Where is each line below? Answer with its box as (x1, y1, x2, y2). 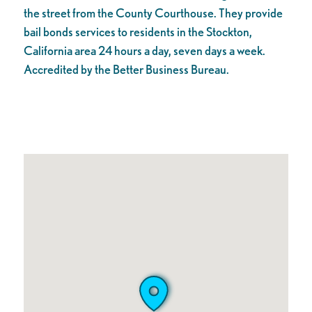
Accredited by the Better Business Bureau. (23, 61, 229, 77)
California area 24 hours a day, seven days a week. (23, 42, 265, 58)
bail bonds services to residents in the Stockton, (23, 24, 252, 40)
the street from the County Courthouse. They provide (23, 5, 283, 21)
